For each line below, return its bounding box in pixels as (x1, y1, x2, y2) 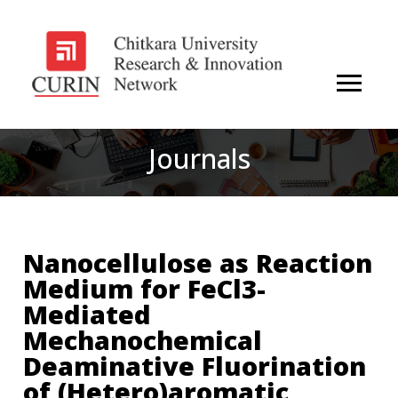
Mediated (23, 296, 152, 331)
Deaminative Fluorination (23, 347, 367, 383)
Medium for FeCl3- (23, 270, 267, 306)
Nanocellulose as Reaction (23, 244, 373, 280)
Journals (147, 139, 251, 177)
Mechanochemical (23, 322, 263, 357)
